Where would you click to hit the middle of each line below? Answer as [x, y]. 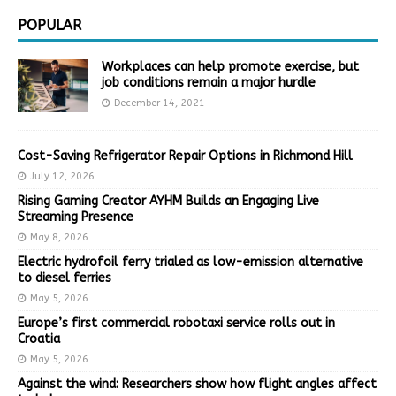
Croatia [39, 339]
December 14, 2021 [160, 103]
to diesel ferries [65, 278]
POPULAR [49, 25]
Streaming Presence [76, 217]
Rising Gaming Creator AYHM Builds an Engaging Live [168, 201]
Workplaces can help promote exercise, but [230, 66]
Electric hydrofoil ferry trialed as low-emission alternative [190, 262]
